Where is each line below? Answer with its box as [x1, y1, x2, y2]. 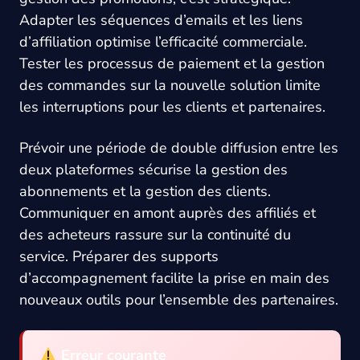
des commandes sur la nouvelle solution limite [19, 76, 321, 95]
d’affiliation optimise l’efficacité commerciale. [19, 32, 307, 51]
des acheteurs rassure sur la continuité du [19, 225, 291, 244]
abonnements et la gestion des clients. [19, 182, 271, 201]
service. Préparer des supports [19, 247, 219, 266]
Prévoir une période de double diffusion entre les [19, 138, 338, 157]
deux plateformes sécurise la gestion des [19, 160, 288, 179]
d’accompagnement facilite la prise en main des [19, 268, 329, 288]
